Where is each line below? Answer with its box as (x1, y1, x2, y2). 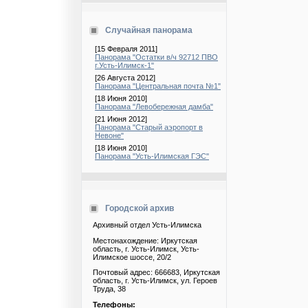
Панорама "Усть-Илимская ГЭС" (95, 152, 209, 160)
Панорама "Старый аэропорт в (95, 123, 203, 131)
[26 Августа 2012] (95, 74, 155, 82)
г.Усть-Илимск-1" (95, 61, 154, 69)
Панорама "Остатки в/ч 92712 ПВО (95, 53, 218, 61)
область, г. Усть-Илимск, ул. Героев (93, 276, 217, 285)
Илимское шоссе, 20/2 (93, 252, 171, 261)
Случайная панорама (105, 25, 192, 35)
